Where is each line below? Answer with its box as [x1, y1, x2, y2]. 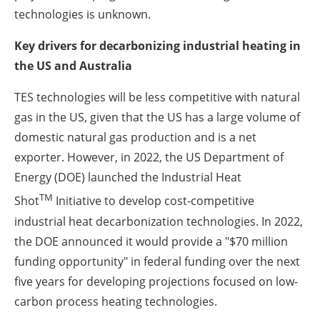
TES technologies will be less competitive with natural [14, 89, 300, 106]
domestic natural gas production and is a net [14, 129, 256, 146]
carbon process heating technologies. [14, 293, 217, 309]
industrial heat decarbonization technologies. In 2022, [14, 213, 303, 229]
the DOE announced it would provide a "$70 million [14, 233, 288, 249]
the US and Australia [14, 58, 132, 74]
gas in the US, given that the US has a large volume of [14, 109, 300, 126]
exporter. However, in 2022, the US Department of [14, 149, 284, 166]
